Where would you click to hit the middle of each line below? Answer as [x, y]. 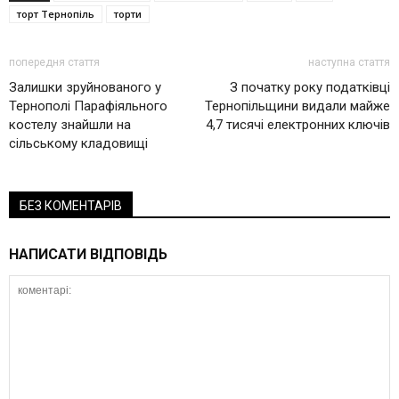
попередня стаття [54, 63]
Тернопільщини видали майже [297, 106]
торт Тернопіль [56, 14]
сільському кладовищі [78, 144]
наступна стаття [349, 63]
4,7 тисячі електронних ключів [298, 125]
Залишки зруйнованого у [85, 88]
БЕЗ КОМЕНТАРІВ [71, 206]
